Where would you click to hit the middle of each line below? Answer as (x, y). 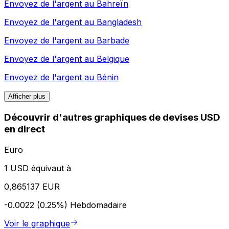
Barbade (113, 41)
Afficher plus (27, 97)
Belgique (113, 59)
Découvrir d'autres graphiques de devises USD (112, 118)
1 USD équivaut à (38, 168)
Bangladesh (119, 22)
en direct (25, 129)
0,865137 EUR (32, 186)
